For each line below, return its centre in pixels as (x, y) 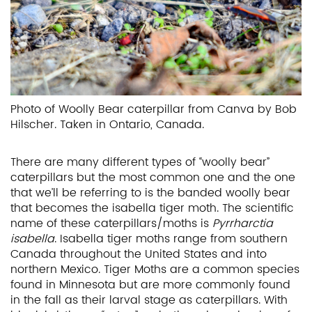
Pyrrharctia (243, 223)
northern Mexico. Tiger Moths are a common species (155, 269)
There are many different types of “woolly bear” (140, 162)
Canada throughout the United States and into (139, 254)
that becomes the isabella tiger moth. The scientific (152, 208)
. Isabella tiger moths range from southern (171, 239)
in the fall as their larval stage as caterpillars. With (149, 300)
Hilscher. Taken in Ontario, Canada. (107, 124)
